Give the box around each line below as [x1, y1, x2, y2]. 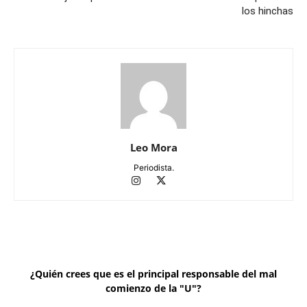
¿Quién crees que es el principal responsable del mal [30, 267, 277, 281]
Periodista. [133, 162, 174, 173]
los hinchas [242, 5, 293, 18]
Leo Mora [130, 140, 177, 155]
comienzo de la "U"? [106, 282, 201, 295]
